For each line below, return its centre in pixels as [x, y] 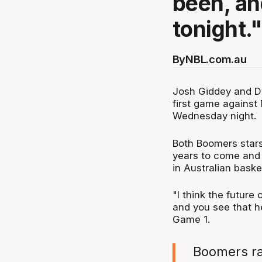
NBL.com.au [216, 59]
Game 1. [191, 219]
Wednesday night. [214, 116]
